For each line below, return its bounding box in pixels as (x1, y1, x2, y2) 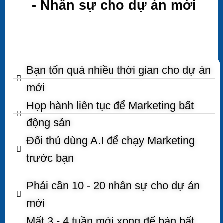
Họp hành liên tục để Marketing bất (26, 99, 194, 111)
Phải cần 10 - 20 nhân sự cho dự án (26, 179, 200, 192)
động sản (26, 116, 71, 129)
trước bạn (26, 151, 74, 164)
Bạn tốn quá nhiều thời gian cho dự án (26, 63, 211, 76)
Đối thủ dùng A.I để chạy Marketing (26, 134, 195, 147)
